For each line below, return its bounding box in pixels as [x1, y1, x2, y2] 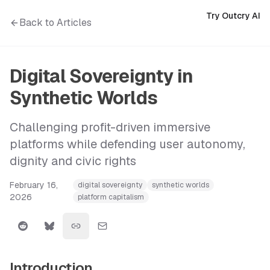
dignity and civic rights [10, 153, 136, 169]
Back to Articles [19, 16, 92, 29]
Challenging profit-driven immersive [10, 119, 210, 135]
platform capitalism [77, 192, 144, 202]
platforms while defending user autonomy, [10, 136, 245, 152]
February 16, [10, 180, 58, 190]
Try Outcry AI [206, 10, 260, 21]
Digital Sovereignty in [10, 64, 193, 88]
